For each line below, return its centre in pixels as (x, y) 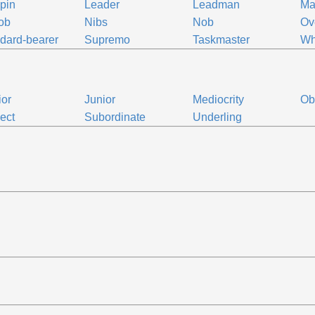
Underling (217, 117)
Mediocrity (218, 99)
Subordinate (115, 117)
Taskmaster (221, 40)
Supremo (108, 40)
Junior (100, 99)
